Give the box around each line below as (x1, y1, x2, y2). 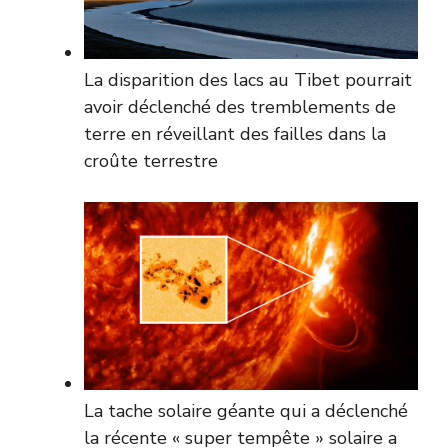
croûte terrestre (84, 149, 218, 174)
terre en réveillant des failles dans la (84, 122, 386, 147)
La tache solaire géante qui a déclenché (84, 398, 408, 423)
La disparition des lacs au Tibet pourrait (84, 68, 412, 93)
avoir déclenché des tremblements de (84, 95, 396, 120)
